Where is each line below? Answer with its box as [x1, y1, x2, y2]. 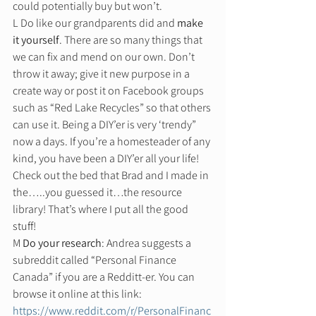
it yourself [13, 32, 59, 47]
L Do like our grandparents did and [13, 15, 177, 30]
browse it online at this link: [13, 286, 144, 301]
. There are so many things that [59, 32, 205, 47]
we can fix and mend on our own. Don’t [13, 49, 197, 64]
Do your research [23, 235, 102, 250]
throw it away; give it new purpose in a [13, 66, 192, 81]
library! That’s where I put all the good [13, 201, 190, 217]
